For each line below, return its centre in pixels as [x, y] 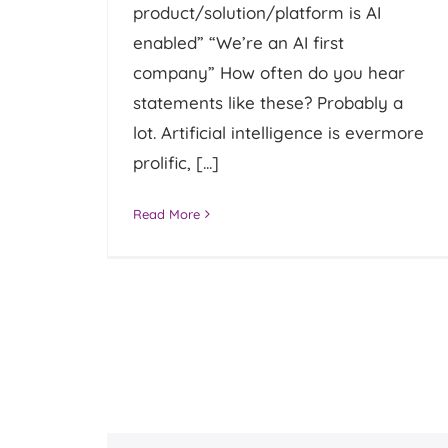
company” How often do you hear [269, 72]
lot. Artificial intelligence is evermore [279, 132]
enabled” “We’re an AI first [239, 42]
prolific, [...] [176, 162]
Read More [167, 213]
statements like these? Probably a [268, 102]
